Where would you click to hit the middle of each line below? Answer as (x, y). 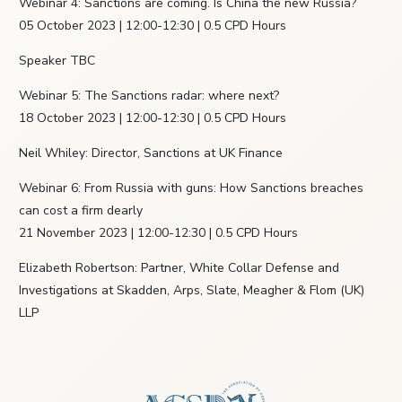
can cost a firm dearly (81, 211)
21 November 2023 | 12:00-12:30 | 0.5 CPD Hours (158, 233)
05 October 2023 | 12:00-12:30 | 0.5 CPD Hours (153, 26)
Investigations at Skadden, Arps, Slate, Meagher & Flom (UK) (192, 291)
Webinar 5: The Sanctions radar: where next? (149, 96)
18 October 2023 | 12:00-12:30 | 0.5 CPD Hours (153, 118)
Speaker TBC (57, 61)
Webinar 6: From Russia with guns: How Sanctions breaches (191, 188)
